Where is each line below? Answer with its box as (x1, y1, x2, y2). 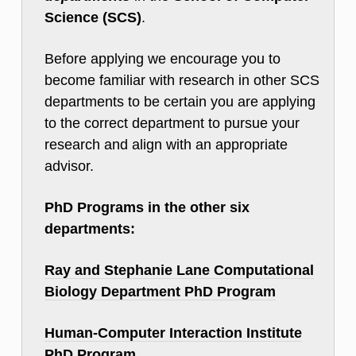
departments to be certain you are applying (44, 93, 315, 110)
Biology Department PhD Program (44, 283, 276, 300)
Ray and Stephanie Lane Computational (44, 261, 314, 278)
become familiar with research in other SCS (44, 72, 319, 88)
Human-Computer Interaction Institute (44, 324, 302, 341)
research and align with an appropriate (44, 136, 288, 153)
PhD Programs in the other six (44, 199, 250, 215)
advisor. (44, 157, 98, 174)
